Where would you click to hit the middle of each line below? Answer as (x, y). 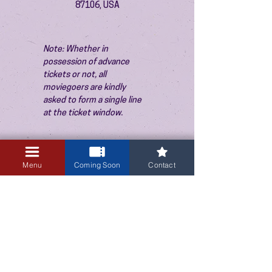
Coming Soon (97, 165)
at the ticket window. (83, 113)
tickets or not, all (76, 75)
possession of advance (87, 62)
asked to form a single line (93, 100)
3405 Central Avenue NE (97, 261)
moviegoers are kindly (85, 88)
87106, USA (97, 6)
